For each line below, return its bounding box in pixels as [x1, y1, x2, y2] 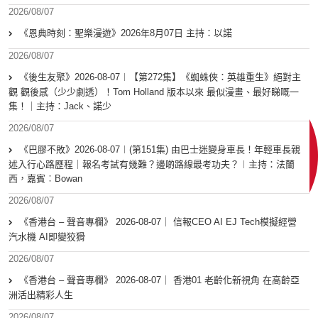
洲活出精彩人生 [9, 290, 73, 301]
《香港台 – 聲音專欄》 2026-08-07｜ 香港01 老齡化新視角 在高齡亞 [19, 275, 300, 286]
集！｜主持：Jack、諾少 [9, 101, 111, 112]
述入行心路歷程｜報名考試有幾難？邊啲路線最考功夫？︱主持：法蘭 [9, 159, 295, 170]
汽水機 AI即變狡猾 [9, 231, 85, 243]
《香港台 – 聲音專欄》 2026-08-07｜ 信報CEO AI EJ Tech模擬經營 [19, 216, 297, 228]
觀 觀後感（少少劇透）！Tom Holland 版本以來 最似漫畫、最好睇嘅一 [9, 87, 299, 98]
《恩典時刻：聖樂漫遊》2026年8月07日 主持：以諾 [19, 28, 232, 39]
